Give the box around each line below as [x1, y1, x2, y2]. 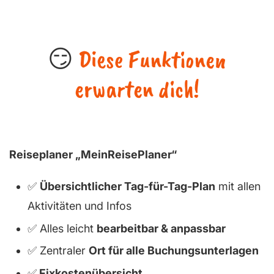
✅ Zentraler [28, 244, 89, 257]
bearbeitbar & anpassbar [97, 221, 226, 235]
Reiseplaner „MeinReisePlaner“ [9, 147, 177, 161]
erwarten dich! [75, 73, 199, 104]
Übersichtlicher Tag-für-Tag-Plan [40, 179, 215, 193]
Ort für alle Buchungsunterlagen [89, 244, 259, 257]
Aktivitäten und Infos [28, 199, 131, 212]
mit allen [215, 179, 261, 193]
